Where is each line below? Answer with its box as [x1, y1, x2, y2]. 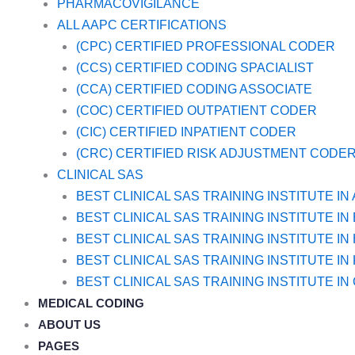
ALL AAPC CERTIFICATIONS [57, 17, 227, 32]
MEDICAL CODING [38, 296, 144, 310]
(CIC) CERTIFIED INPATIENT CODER [76, 124, 296, 139]
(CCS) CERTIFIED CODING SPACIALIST [76, 60, 314, 74]
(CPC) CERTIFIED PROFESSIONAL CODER [76, 39, 335, 53]
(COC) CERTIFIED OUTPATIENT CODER [76, 103, 317, 117]
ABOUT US [38, 317, 101, 331]
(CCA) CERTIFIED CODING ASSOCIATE [76, 82, 312, 96]
